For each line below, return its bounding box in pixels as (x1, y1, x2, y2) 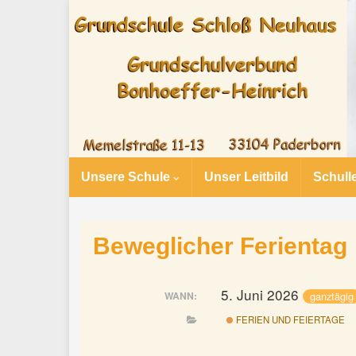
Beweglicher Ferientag (93, 233, 347, 259)
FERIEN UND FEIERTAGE (233, 312, 345, 326)
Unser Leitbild (204, 170, 288, 184)
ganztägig (310, 288, 354, 304)
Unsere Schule (81, 170, 173, 184)
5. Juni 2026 (221, 284, 304, 304)
